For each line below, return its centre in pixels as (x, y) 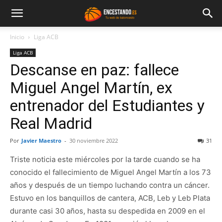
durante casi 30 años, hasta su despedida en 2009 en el (108, 211)
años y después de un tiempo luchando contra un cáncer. (110, 185)
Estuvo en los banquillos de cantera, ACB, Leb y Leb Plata (110, 198)
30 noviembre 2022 (94, 140)
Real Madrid (51, 123)
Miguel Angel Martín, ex (91, 88)
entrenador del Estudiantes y (107, 106)
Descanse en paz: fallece (94, 70)
